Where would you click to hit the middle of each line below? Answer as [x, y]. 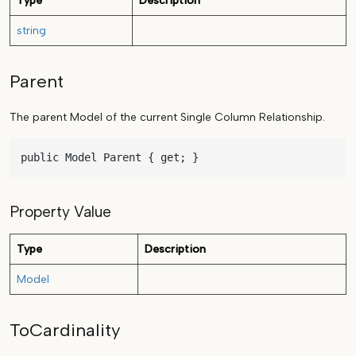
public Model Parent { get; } [110, 158]
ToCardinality [65, 331]
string [31, 31]
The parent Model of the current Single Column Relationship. [167, 118]
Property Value [60, 212]
